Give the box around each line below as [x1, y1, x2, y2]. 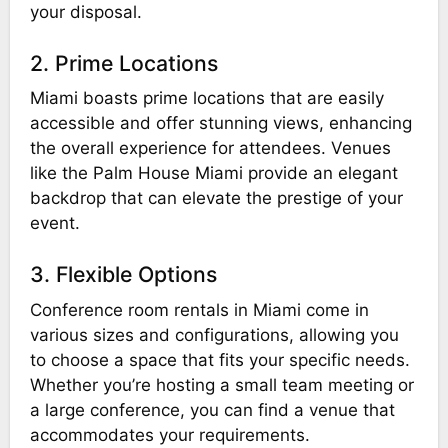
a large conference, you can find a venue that [29, 399, 395, 420]
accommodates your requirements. [29, 424, 310, 445]
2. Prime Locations [29, 49, 218, 76]
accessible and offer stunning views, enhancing [29, 113, 412, 134]
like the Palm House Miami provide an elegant [29, 163, 398, 184]
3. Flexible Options [29, 261, 217, 288]
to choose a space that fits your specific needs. [29, 349, 410, 370]
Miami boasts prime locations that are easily [29, 88, 384, 109]
